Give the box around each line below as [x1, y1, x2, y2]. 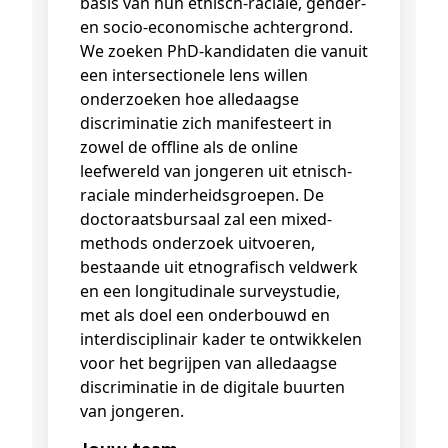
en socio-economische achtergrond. [80, 16, 353, 39]
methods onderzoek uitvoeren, [80, 232, 315, 255]
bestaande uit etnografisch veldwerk [80, 256, 358, 279]
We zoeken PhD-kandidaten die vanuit [80, 40, 368, 63]
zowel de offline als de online [80, 136, 298, 159]
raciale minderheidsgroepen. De [80, 184, 324, 207]
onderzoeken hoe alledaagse [80, 88, 299, 111]
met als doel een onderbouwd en [80, 304, 330, 327]
